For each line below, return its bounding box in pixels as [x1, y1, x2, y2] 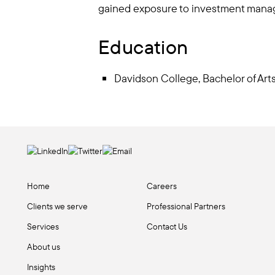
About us [27, 241, 60, 252]
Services [27, 221, 59, 232]
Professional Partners [147, 201, 225, 212]
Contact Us [147, 221, 187, 232]
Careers [147, 180, 177, 192]
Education [98, 34, 188, 59]
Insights [27, 261, 55, 273]
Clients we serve [27, 201, 88, 212]
